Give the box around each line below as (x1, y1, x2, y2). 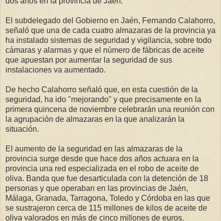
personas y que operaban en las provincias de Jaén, (5, 184, 188, 192)
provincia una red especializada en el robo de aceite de (5, 164, 199, 173)
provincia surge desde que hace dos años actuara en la (5, 154, 199, 163)
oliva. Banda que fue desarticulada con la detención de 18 (5, 174, 208, 183)
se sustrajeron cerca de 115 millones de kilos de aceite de (5, 203, 207, 212)
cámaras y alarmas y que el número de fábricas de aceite (5, 45, 204, 54)
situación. (5, 124, 39, 133)
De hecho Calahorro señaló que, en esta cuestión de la (5, 85, 198, 94)
